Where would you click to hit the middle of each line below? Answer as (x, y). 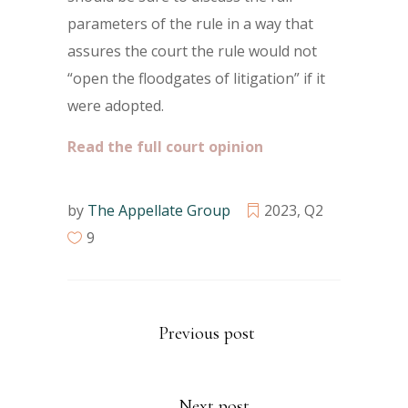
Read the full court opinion (165, 147)
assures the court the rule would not (192, 51)
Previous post (207, 334)
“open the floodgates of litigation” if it (196, 78)
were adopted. (116, 106)
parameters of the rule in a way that (190, 24)
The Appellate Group (159, 210)
